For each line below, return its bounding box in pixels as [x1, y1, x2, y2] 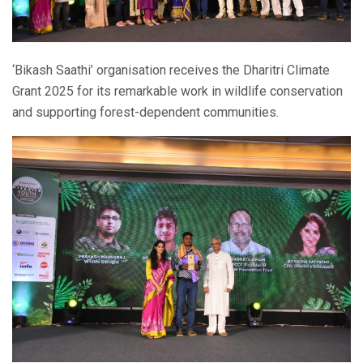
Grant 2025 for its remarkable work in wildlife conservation [12, 83, 343, 100]
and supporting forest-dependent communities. [12, 105, 279, 121]
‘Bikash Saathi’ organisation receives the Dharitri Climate [12, 62, 330, 79]
